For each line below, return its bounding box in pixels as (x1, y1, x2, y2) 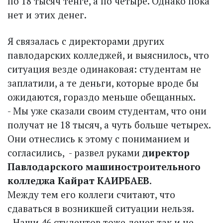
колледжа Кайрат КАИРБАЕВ (7, 174, 149, 187)
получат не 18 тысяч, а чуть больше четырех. (7, 118, 211, 131)
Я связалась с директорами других (7, 35, 164, 48)
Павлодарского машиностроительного (7, 160, 201, 173)
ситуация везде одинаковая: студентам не (7, 63, 201, 76)
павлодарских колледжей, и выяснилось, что (7, 49, 209, 62)
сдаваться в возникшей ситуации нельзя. (7, 202, 194, 215)
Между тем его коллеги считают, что (7, 188, 175, 201)
